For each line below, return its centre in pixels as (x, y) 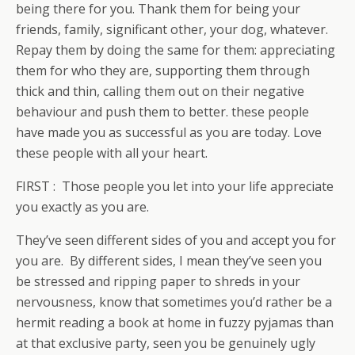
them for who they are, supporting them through (163, 71)
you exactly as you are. (82, 207)
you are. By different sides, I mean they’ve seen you (169, 261)
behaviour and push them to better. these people (162, 112)
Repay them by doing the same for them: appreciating (176, 50)
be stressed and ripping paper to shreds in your (158, 281)
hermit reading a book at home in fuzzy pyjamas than (175, 323)
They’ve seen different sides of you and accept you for (176, 240)
